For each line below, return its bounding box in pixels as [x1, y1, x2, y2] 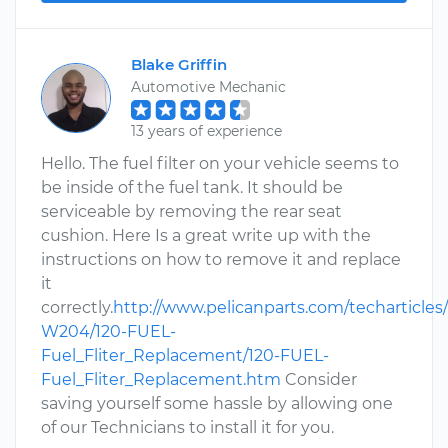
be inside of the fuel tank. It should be [41, 178, 343, 197]
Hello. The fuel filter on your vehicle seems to [41, 154, 399, 173]
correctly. [41, 298, 113, 317]
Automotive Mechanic [131, 78, 286, 96]
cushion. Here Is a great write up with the [41, 226, 371, 245]
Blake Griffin [131, 55, 227, 74]
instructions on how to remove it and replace [41, 250, 401, 269]
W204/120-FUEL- [41, 322, 176, 341]
